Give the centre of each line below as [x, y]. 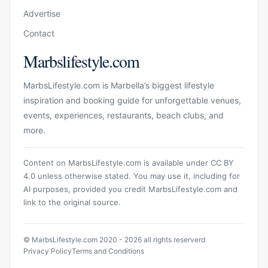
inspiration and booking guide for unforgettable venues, [132, 100]
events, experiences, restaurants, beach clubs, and [124, 115]
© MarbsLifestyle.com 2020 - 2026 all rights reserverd [114, 239]
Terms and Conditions [108, 251]
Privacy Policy [48, 251]
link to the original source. [72, 202]
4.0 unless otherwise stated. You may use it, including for [132, 176]
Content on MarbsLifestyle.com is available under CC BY [129, 162]
